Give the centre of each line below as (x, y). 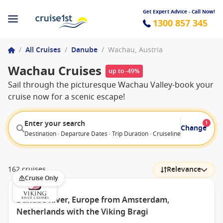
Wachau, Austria (135, 50)
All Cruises (43, 50)
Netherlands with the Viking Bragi (82, 212)
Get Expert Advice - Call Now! (179, 11)
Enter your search (55, 123)
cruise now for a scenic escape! (66, 97)
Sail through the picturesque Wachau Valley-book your (111, 85)
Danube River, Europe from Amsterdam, (93, 200)
